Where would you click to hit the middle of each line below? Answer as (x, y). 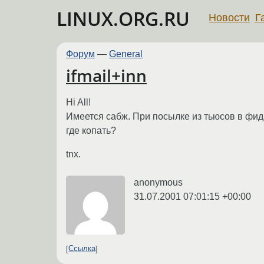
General (126, 54)
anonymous (158, 182)
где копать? (91, 130)
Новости (229, 17)
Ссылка (82, 249)
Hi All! (78, 102)
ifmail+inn (106, 76)
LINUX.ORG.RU (123, 19)
